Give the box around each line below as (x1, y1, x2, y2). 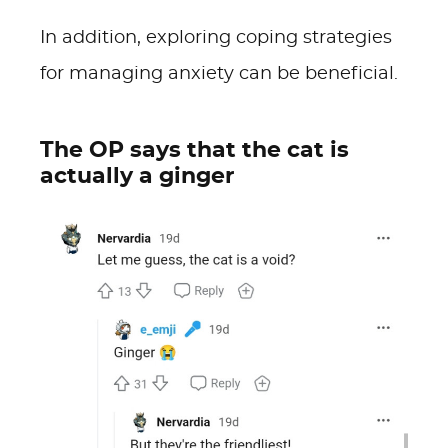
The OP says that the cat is (40, 139, 349, 161)
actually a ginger (40, 165, 234, 187)
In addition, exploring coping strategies (40, 29, 392, 47)
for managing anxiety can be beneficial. (40, 65, 398, 83)
